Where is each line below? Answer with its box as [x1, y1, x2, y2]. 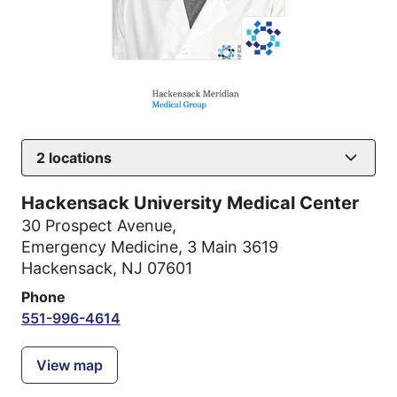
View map [36, 355, 103, 374]
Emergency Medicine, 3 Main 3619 [21, 237, 278, 256]
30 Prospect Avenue [21, 215, 172, 235]
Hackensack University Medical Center [21, 191, 359, 214]
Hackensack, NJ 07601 [21, 258, 192, 277]
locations [45, 148, 112, 167]
